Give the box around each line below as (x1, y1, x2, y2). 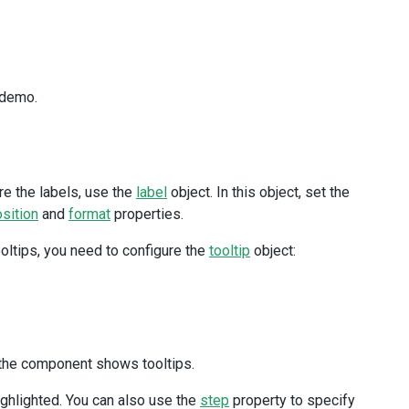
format (68, 205, 110, 223)
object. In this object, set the (167, 184, 350, 201)
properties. (110, 205, 184, 223)
